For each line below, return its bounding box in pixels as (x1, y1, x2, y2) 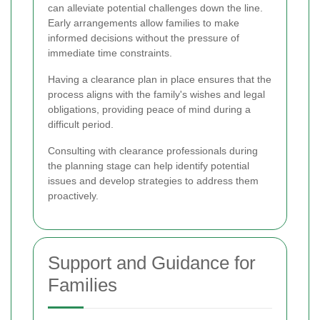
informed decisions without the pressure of (48, 32, 239, 44)
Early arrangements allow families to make (48, 17, 239, 29)
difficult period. (48, 119, 114, 131)
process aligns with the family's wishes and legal (48, 89, 265, 101)
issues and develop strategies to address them (48, 175, 259, 187)
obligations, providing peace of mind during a (48, 104, 251, 116)
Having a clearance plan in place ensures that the (48, 74, 271, 86)
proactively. (48, 190, 99, 202)
